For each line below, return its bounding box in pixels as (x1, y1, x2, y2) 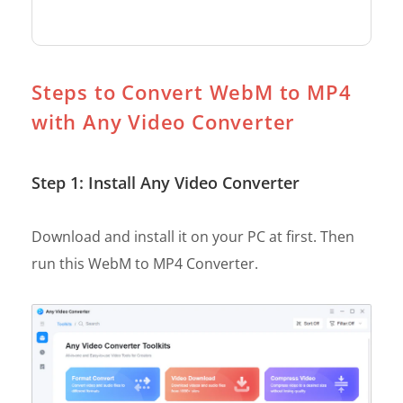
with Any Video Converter (31, 107, 296, 135)
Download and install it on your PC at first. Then (31, 226, 354, 246)
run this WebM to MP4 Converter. (31, 253, 258, 273)
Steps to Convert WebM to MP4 (31, 77, 352, 105)
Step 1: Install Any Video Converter (31, 171, 300, 193)
